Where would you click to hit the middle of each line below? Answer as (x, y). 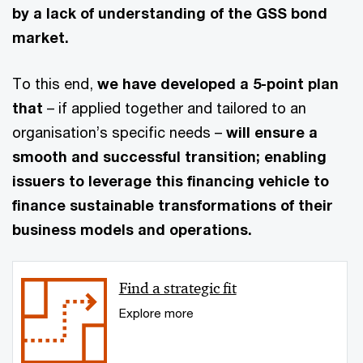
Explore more (156, 313)
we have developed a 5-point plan (218, 83)
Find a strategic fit (177, 288)
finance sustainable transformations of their (173, 205)
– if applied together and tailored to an (177, 107)
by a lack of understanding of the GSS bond (170, 13)
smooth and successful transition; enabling (169, 156)
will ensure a (272, 132)
